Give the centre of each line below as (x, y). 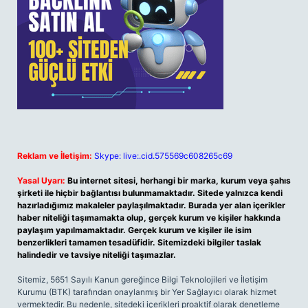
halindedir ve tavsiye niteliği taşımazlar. (97, 255)
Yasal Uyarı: (41, 180)
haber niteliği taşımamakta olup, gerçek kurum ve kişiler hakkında (149, 218)
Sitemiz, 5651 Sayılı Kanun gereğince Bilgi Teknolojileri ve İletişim (142, 279)
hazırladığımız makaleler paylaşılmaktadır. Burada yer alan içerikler (151, 205)
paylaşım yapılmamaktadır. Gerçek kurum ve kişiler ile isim (134, 230)
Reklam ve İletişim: (55, 156)
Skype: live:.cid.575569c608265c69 (163, 156)
